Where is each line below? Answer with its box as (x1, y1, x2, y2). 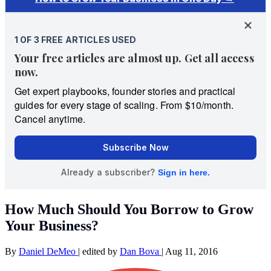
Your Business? (5, 217, 99, 233)
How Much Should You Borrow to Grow (5, 201, 253, 217)
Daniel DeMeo (19, 246, 78, 256)
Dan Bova (120, 246, 162, 256)
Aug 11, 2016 (165, 246, 218, 256)
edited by (82, 246, 120, 256)
